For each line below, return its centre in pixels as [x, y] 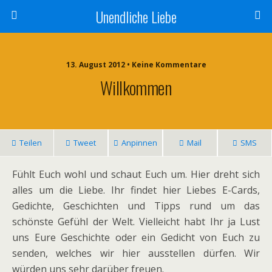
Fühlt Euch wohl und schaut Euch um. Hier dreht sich [136, 174]
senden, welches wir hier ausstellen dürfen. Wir [136, 253]
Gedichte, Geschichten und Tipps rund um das [136, 206]
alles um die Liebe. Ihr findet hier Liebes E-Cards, [136, 190]
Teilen [31, 143]
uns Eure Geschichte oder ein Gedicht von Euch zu [136, 237]
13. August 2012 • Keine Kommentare [136, 65]
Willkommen [136, 87]
